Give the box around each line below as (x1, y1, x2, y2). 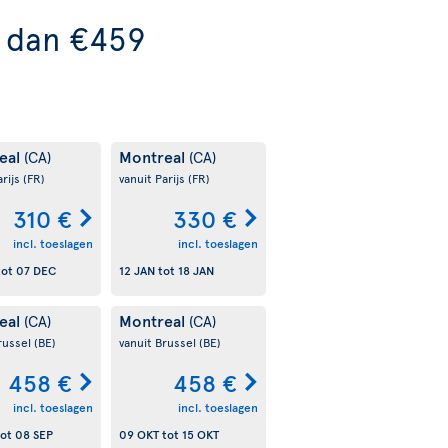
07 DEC (15, 262, 56, 279)
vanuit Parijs (118, 170, 188, 186)
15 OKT (181, 426, 219, 443)
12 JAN (118, 262, 155, 279)
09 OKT (118, 426, 159, 443)
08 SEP (14, 426, 53, 443)
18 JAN (177, 262, 214, 279)
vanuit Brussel (118, 334, 199, 350)
